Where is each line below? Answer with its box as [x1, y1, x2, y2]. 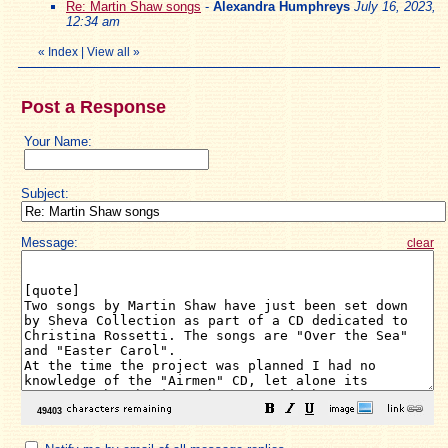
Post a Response [21, 96, 166, 117]
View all [87, 44, 130, 59]
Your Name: [24, 133, 92, 149]
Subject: [21, 185, 69, 201]
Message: [21, 234, 78, 250]
